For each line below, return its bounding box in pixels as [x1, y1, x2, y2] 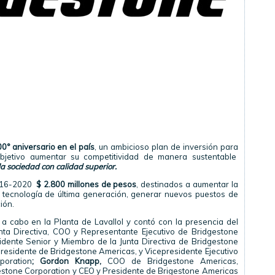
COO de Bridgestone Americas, [101, 256, 238, 266]
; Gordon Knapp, [31, 256, 101, 266]
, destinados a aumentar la [136, 179, 238, 189]
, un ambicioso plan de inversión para [95, 142, 238, 152]
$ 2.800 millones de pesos [36, 179, 137, 189]
